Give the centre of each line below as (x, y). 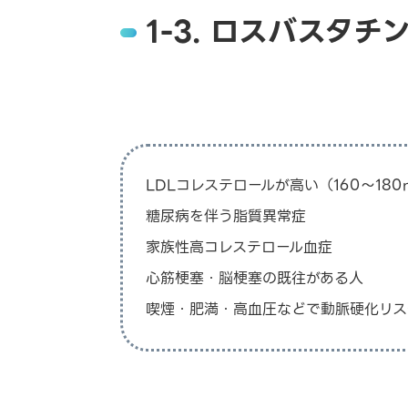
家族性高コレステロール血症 (239, 247)
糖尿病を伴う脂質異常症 (226, 216)
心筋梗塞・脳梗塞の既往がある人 (255, 278)
